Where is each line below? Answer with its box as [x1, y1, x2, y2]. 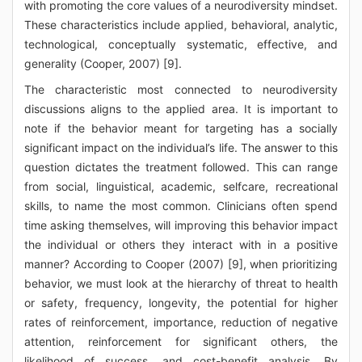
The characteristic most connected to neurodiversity [24, 82, 338, 96]
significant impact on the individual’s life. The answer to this [24, 141, 338, 154]
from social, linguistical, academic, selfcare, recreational [24, 179, 338, 193]
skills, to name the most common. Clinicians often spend [24, 199, 338, 213]
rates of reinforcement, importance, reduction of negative [24, 315, 338, 329]
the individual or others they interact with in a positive [24, 238, 338, 251]
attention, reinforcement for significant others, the [24, 335, 338, 348]
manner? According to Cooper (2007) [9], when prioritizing [24, 257, 338, 271]
